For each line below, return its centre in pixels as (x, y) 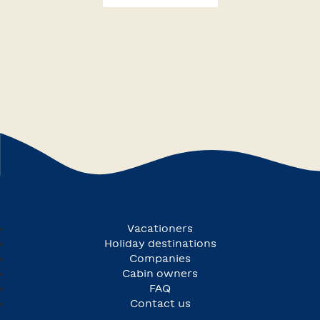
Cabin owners (160, 273)
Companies (160, 258)
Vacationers (160, 228)
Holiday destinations (160, 243)
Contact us (160, 303)
